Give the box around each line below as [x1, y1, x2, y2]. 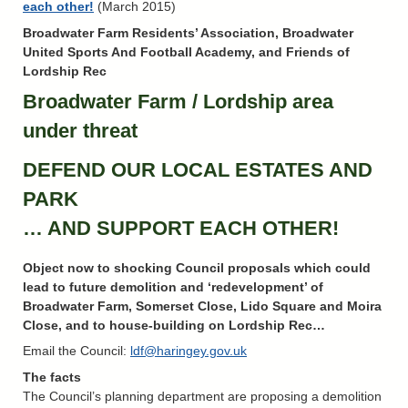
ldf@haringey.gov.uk [130, 343, 247, 359]
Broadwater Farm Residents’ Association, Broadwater [23, 25, 353, 40]
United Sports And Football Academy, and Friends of [23, 44, 350, 59]
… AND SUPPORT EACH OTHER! [23, 216, 339, 240]
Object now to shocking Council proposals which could [23, 260, 371, 276]
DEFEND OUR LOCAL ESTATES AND [23, 158, 372, 181]
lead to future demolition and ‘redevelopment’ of [23, 280, 323, 295]
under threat [23, 118, 138, 142]
